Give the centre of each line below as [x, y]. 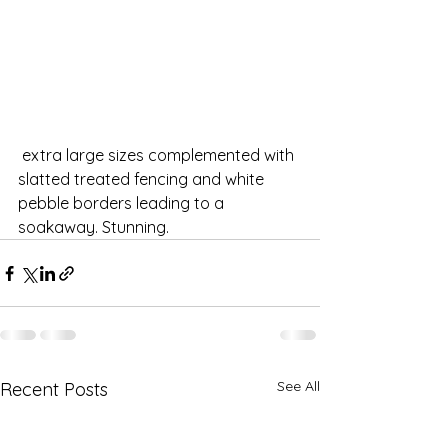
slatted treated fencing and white [143, 179]
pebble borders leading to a [123, 203]
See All [298, 386]
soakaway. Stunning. [93, 227]
